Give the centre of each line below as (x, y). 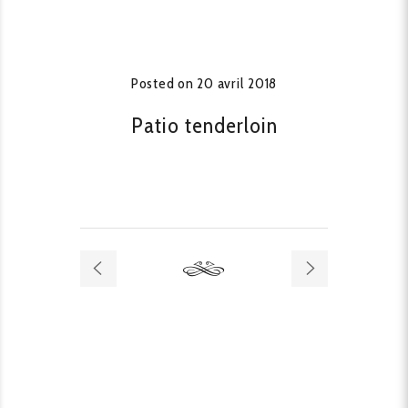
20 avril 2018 (237, 83)
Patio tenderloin (204, 125)
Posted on (164, 83)
